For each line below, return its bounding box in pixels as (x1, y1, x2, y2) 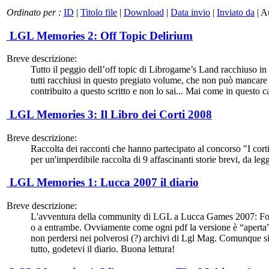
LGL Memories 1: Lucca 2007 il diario (7, 176, 199, 189)
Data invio (171, 7, 210, 17)
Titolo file (80, 7, 117, 17)
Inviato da (217, 7, 255, 17)
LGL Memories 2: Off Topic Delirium (7, 29, 193, 42)
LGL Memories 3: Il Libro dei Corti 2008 (7, 108, 212, 121)
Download (124, 7, 164, 17)
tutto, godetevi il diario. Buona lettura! (31, 244, 175, 255)
